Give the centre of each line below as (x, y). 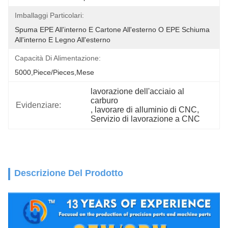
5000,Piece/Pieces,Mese (54, 72)
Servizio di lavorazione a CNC (146, 119)
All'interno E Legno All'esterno (63, 40)
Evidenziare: (38, 105)
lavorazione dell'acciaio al (138, 91)
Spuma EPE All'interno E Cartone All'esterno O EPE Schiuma (112, 30)
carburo (105, 101)
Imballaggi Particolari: (49, 15)
